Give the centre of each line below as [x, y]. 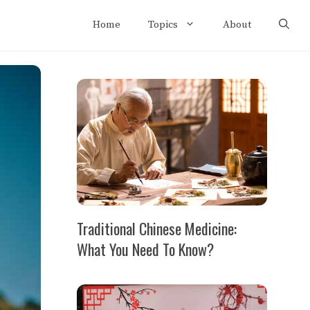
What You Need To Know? [145, 249]
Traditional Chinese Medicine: [157, 228]
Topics [163, 25]
